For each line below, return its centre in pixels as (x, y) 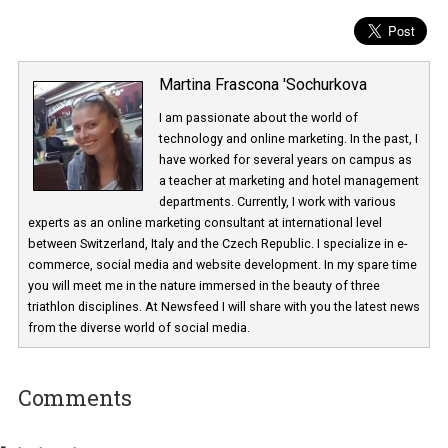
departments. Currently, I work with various (309, 324)
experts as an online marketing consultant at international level (228, 347)
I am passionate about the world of (288, 230)
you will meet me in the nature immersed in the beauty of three (227, 417)
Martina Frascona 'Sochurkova (293, 194)
